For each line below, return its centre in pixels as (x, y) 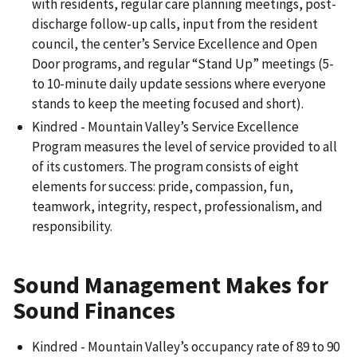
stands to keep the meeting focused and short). (168, 104)
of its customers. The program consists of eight (165, 167)
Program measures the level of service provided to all (184, 147)
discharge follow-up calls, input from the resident (175, 24)
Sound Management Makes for (171, 285)
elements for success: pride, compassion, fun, (163, 187)
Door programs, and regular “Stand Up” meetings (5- (183, 64)
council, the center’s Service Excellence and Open (175, 44)
